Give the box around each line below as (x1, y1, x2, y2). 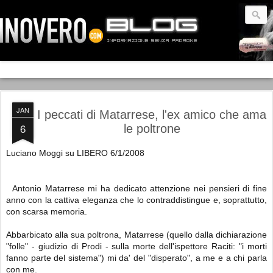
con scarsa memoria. (6, 207, 87, 216)
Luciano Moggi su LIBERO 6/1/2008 (6, 148, 144, 158)
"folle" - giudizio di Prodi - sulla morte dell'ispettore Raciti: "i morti (6, 241, 267, 251)
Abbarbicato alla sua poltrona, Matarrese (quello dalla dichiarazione (6, 230, 267, 239)
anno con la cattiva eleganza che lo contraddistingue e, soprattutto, (6, 195, 267, 205)
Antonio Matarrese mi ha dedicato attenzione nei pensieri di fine (12, 183, 267, 193)
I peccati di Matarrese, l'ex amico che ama (37, 108, 266, 121)
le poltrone (123, 122, 180, 135)
